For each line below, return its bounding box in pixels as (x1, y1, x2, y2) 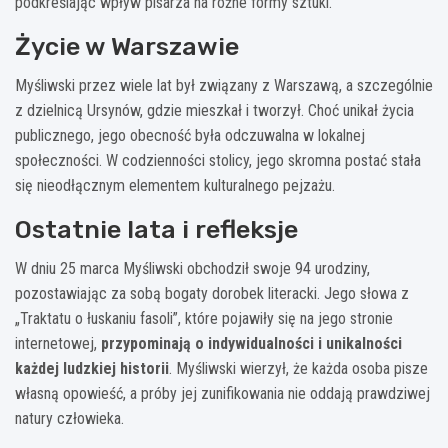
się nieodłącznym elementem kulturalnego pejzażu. (15, 175, 335, 195)
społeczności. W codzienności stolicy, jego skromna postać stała (15, 150, 421, 170)
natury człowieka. (15, 408, 124, 428)
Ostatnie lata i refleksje (15, 214, 298, 244)
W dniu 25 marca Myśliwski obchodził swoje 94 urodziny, (15, 258, 370, 278)
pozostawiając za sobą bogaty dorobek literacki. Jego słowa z (15, 283, 409, 303)
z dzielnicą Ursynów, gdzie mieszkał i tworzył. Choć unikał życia (15, 100, 414, 120)
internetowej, (15, 333, 101, 353)
